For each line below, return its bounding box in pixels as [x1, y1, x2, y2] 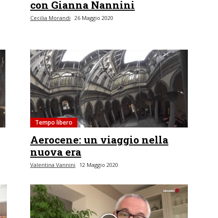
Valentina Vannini [30, 161, 75, 168]
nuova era [30, 145, 81, 159]
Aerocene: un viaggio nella [30, 133, 168, 146]
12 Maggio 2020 [79, 161, 118, 168]
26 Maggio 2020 [74, 14, 113, 21]
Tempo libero [35, 118, 73, 127]
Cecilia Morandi [30, 14, 71, 21]
